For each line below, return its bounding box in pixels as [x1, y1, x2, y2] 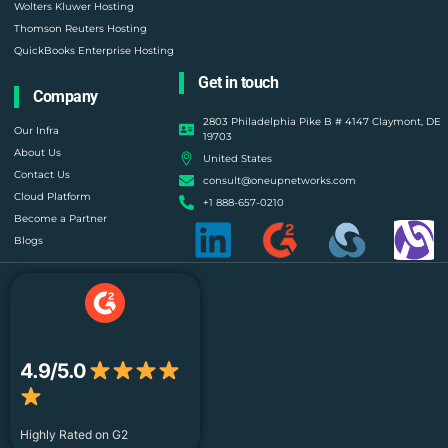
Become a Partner [14, 212, 107, 226]
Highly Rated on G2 [20, 427, 128, 443]
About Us [14, 146, 61, 160]
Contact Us [14, 168, 70, 182]
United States [202, 152, 272, 166]
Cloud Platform [14, 190, 91, 204]
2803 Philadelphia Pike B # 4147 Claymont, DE [202, 115, 441, 129]
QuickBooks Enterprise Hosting [14, 44, 174, 58]
